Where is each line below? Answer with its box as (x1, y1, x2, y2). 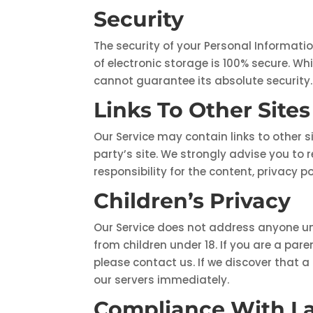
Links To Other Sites (94, 97, 311, 124)
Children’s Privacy (94, 188, 291, 214)
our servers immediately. (94, 272, 230, 288)
